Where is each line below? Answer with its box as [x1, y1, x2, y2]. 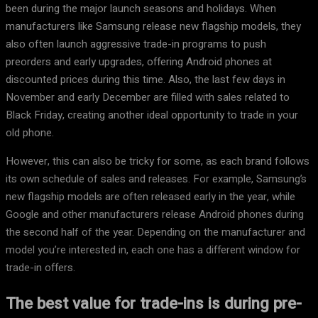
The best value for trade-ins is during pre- [6, 291, 302, 315]
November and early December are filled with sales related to [6, 89, 290, 105]
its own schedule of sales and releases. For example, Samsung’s [6, 171, 307, 187]
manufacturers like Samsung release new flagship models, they [6, 18, 301, 34]
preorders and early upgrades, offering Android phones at [6, 54, 272, 70]
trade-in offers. [6, 260, 75, 275]
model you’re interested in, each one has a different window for [6, 242, 300, 258]
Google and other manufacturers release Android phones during [6, 207, 304, 222]
